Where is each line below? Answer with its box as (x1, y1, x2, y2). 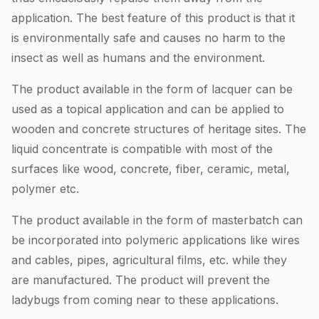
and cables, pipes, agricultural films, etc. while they (11, 252, 287, 267)
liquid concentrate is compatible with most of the (11, 141, 273, 156)
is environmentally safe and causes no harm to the (11, 30, 286, 45)
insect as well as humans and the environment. (11, 50, 265, 65)
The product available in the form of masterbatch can (11, 212, 303, 227)
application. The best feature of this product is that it (11, 10, 295, 25)
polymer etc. (11, 181, 79, 196)
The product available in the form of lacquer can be (11, 81, 293, 96)
